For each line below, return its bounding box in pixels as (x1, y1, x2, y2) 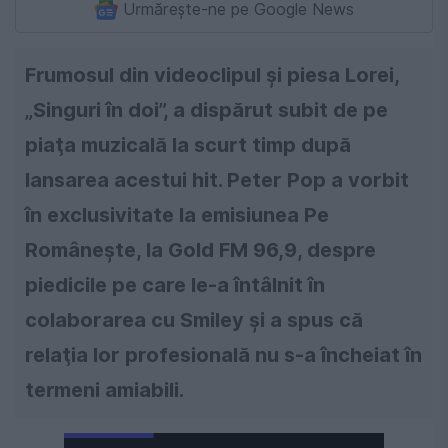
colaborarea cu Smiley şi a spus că (25, 308, 363, 333)
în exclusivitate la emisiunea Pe (25, 203, 329, 228)
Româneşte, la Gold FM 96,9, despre (25, 238, 376, 263)
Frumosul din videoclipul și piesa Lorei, (25, 63, 400, 88)
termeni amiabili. (25, 378, 184, 403)
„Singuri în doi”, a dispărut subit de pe (25, 98, 388, 123)
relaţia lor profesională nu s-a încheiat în (25, 343, 422, 368)
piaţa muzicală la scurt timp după (25, 133, 351, 158)
